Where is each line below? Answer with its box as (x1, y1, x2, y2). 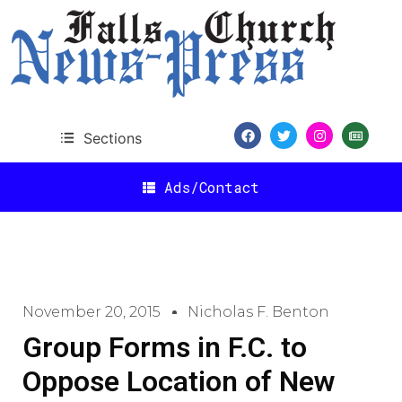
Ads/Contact (164, 177, 259, 197)
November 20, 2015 (22, 303, 161, 320)
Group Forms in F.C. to (22, 330, 307, 364)
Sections (83, 128, 142, 147)
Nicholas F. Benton (188, 303, 329, 320)
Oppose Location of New (22, 364, 335, 398)
